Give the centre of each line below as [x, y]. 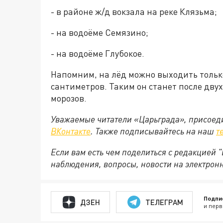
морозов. [69, 98]
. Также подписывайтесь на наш [153, 131]
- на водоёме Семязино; [100, 32]
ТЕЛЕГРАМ [164, 202]
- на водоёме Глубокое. [98, 53]
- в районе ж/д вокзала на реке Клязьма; [134, 11]
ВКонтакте [71, 131]
